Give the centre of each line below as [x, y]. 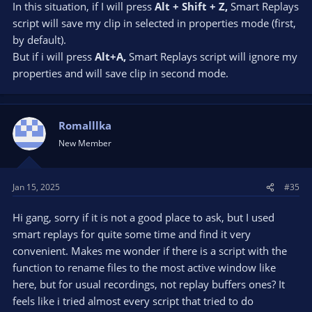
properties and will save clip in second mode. [120, 73]
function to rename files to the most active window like [144, 268]
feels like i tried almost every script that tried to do [133, 301]
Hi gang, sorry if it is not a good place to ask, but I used [143, 218]
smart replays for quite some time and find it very [132, 234]
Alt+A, [112, 56]
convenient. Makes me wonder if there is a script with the [150, 251]
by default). [39, 39]
